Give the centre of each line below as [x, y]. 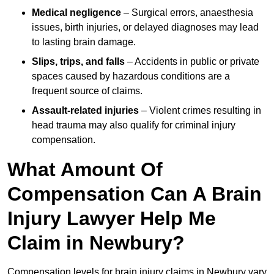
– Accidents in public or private [192, 62]
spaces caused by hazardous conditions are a [131, 76]
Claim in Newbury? [96, 243]
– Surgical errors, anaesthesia [187, 13]
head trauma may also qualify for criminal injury [134, 125]
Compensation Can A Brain [135, 194]
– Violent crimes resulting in [200, 111]
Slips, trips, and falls [78, 62]
